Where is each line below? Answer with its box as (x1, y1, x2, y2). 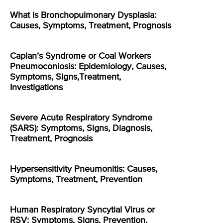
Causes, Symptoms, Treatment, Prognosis (10, 21, 171, 30)
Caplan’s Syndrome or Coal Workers (10, 51, 151, 61)
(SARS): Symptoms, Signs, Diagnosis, (10, 123, 152, 133)
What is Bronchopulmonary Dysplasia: (10, 10, 156, 20)
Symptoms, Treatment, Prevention (10, 175, 142, 184)
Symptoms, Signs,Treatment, (10, 72, 121, 82)
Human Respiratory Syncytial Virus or (10, 205, 155, 215)
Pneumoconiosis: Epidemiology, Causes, (10, 62, 166, 71)
